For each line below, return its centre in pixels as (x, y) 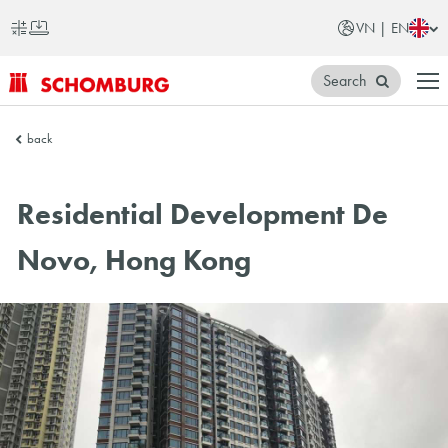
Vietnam (36, 155)
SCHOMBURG (62, 105)
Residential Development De (203, 214)
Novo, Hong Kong (134, 260)
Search (345, 80)
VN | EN (383, 28)
